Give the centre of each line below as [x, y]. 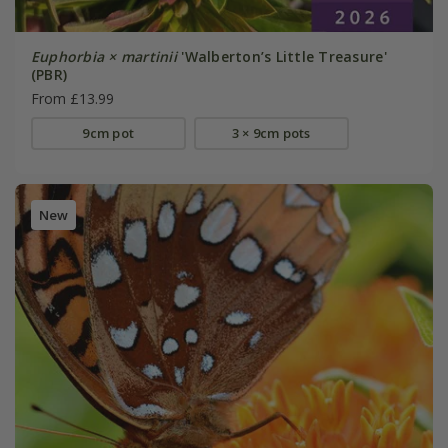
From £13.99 [72, 98]
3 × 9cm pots [271, 132]
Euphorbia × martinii [103, 56]
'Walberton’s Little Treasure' [281, 56]
